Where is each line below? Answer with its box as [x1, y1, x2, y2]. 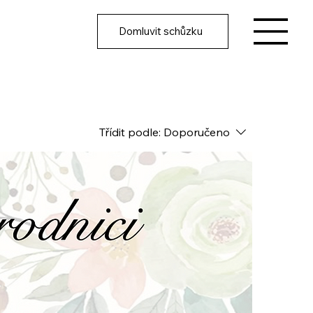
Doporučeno [163, 124, 230, 139]
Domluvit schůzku [119, 24, 203, 38]
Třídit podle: [99, 124, 161, 139]
